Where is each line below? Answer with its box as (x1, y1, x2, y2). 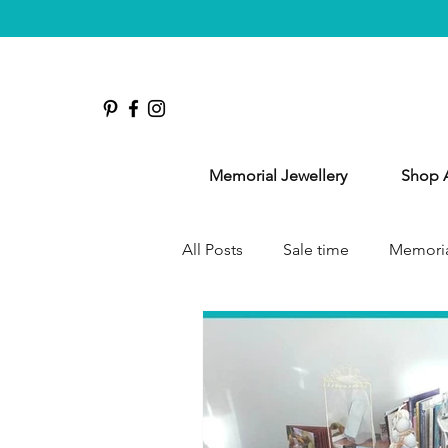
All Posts (182, 240, 243, 259)
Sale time (283, 240, 349, 259)
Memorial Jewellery (209, 166, 347, 185)
